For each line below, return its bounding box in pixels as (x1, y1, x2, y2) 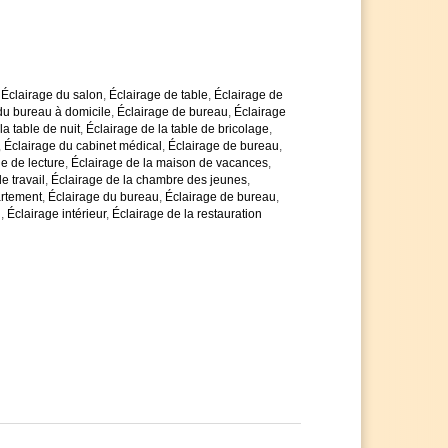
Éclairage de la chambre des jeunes (51, 173, 247, 188)
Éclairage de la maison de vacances (71, 156, 268, 171)
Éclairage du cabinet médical (4, 139, 162, 154)
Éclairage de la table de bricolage (86, 122, 269, 137)
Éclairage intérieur (7, 207, 106, 222)
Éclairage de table (109, 88, 208, 103)
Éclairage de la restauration (112, 207, 262, 222)
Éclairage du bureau (48, 190, 159, 205)
